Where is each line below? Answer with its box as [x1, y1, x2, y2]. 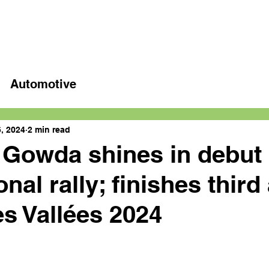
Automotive [10, 77, 76, 91]
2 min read [28, 124, 70, 134]
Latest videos [207, 21, 264, 33]
